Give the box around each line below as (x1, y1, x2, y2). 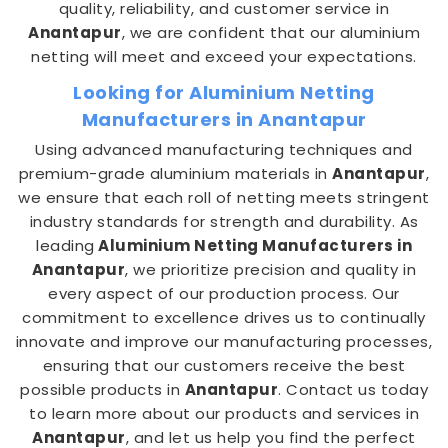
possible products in (20, 379, 185, 400)
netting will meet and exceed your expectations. (31, 46, 417, 67)
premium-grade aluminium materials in (18, 163, 333, 184)
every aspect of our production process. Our (48, 283, 400, 304)
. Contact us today (278, 379, 428, 400)
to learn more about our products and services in (29, 403, 419, 424)
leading (36, 235, 95, 256)
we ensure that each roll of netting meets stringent (18, 187, 430, 208)
